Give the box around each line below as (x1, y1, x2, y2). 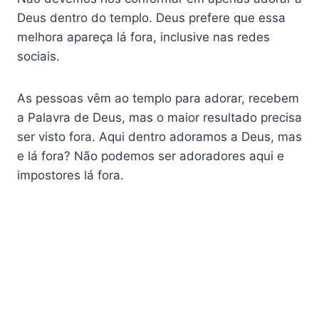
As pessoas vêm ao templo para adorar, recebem (17, 91, 299, 106)
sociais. (17, 49, 60, 64)
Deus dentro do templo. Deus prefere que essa (17, 11, 286, 26)
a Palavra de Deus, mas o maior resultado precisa (17, 110, 302, 125)
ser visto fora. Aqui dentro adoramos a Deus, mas (17, 130, 302, 145)
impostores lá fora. (17, 168, 124, 183)
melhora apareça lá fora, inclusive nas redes (17, 30, 270, 45)
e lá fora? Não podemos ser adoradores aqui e (17, 149, 284, 164)
